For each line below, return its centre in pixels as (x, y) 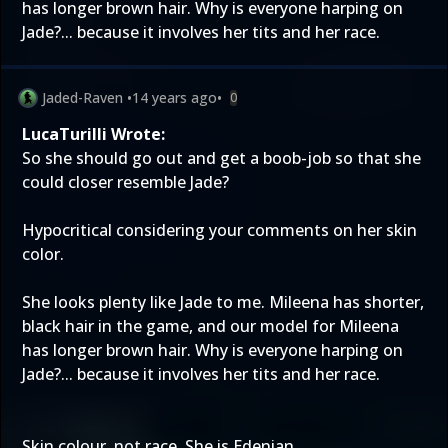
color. (43, 254)
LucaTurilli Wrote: (93, 134)
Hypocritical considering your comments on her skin (219, 230)
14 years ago (174, 97)
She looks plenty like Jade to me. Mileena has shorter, (223, 302)
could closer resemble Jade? (125, 182)
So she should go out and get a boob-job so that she (221, 158)
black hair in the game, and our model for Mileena (210, 326)
